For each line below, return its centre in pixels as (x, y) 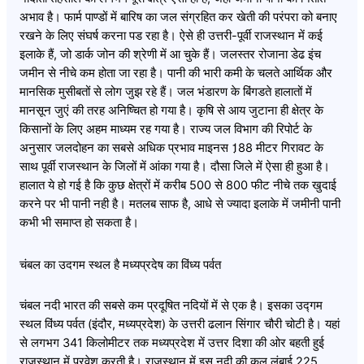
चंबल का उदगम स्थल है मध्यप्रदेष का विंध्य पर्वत (120, 264)
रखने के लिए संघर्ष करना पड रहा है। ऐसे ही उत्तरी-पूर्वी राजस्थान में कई (171, 36)
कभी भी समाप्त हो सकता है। (79, 223)
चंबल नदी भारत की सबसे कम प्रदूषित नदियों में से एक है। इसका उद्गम (171, 305)
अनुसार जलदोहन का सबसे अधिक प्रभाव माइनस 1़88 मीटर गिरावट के (171, 148)
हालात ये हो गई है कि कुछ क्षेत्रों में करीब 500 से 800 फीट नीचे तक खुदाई (178, 186)
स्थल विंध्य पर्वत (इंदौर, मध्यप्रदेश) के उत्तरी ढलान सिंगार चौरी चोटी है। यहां (180, 324)
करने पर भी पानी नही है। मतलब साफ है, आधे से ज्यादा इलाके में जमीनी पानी (180, 204)
